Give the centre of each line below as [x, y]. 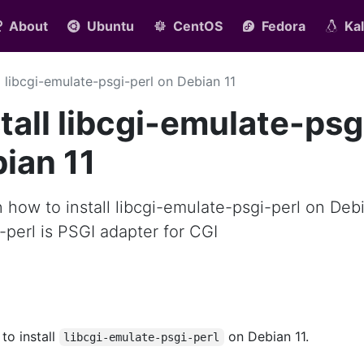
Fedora [284, 26]
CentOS [198, 26]
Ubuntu [110, 26]
